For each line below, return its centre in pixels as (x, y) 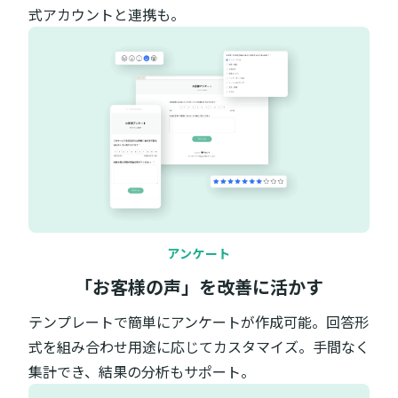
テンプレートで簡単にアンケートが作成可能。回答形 (199, 321)
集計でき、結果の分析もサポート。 (142, 371)
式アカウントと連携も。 (107, 15)
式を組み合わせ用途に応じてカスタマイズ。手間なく (199, 346)
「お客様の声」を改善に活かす (199, 286)
